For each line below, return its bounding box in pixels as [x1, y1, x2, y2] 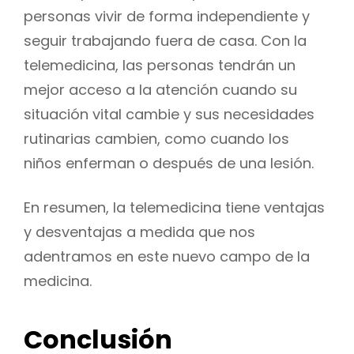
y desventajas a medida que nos [24, 221, 255, 242]
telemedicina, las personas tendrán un [24, 55, 296, 75]
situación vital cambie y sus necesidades [24, 104, 314, 124]
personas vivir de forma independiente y [24, 6, 310, 26]
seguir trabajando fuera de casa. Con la [24, 30, 307, 51]
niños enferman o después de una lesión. [24, 153, 314, 173]
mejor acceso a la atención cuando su [24, 79, 297, 100]
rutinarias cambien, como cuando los [24, 128, 289, 149]
